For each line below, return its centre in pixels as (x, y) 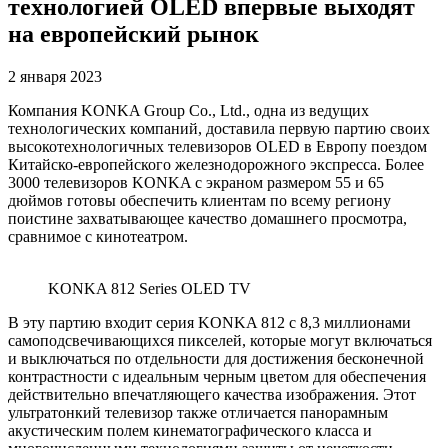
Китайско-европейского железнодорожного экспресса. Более (216, 164)
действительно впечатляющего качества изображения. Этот (212, 394)
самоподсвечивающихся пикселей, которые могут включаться (220, 340)
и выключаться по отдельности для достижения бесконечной (216, 358)
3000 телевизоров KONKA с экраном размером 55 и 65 (196, 182)
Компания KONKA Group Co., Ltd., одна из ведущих (188, 110)
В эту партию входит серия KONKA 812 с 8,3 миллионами (209, 322)
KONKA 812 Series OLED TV (149, 288)
